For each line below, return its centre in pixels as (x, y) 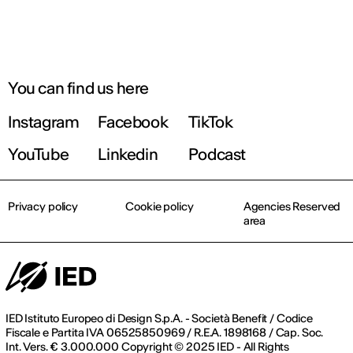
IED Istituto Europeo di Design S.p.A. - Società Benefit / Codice (160, 318)
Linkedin (128, 154)
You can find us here (78, 87)
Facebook (133, 121)
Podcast (217, 154)
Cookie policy (160, 206)
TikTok (210, 121)
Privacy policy (43, 206)
